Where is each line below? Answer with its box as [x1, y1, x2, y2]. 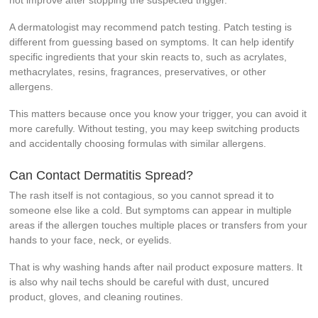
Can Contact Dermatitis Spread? [9, 168, 194, 183]
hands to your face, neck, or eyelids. [9, 234, 172, 246]
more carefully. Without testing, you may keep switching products [9, 123, 300, 135]
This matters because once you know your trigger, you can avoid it [9, 108, 307, 120]
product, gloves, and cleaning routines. [9, 291, 184, 303]
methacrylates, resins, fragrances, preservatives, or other [9, 66, 267, 78]
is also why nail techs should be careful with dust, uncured [9, 276, 270, 288]
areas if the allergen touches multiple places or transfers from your [9, 219, 308, 231]
